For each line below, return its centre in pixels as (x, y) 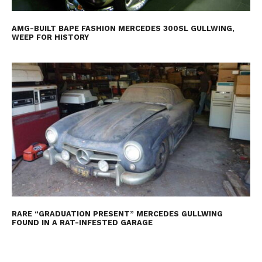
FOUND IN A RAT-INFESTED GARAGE (82, 223)
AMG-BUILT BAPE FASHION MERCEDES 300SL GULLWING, (123, 28)
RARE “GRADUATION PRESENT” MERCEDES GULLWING (117, 214)
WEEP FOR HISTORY (50, 37)
